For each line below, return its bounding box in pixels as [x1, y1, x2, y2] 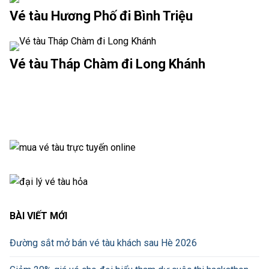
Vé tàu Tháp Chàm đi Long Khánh [10, 56, 205, 72]
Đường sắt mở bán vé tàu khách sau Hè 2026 [10, 237, 197, 249]
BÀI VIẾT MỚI [10, 210, 67, 222]
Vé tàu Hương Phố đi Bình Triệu [10, 8, 193, 24]
